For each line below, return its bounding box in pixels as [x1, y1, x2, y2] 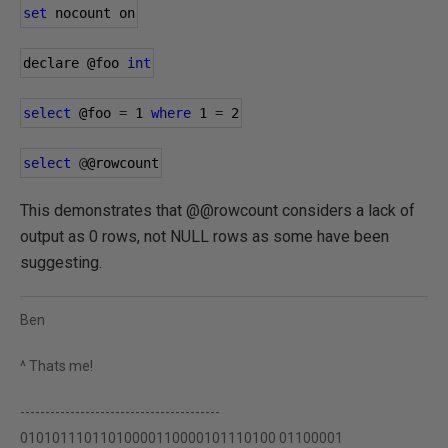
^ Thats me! [20, 358, 93, 374]
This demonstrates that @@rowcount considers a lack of [20, 201, 415, 220]
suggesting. [20, 253, 102, 272]
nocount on [47, 5, 135, 21]
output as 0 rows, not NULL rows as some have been [20, 227, 389, 246]
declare [23, 55, 87, 71]
